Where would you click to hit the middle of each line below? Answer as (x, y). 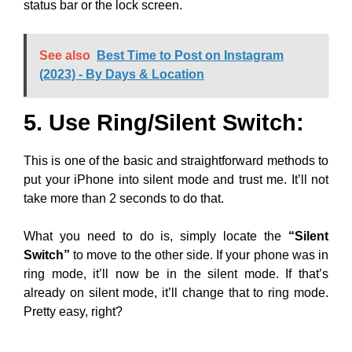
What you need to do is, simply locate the (156, 236)
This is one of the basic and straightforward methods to (176, 160)
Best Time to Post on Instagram (190, 55)
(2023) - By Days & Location (122, 74)
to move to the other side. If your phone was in (199, 255)
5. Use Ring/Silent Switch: (164, 122)
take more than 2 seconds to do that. (124, 198)
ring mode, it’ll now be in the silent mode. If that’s (176, 273)
